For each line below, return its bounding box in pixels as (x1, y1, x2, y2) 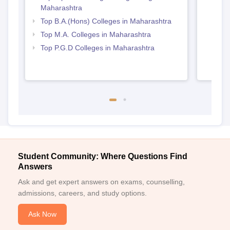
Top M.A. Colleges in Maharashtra (40, 30, 151, 39)
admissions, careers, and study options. (18, 189, 147, 198)
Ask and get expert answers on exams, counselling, (18, 178, 185, 186)
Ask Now (28, 210, 56, 219)
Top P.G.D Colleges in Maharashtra (40, 44, 155, 52)
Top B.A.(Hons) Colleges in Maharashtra (40, 17, 171, 26)
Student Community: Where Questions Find (18, 152, 187, 161)
